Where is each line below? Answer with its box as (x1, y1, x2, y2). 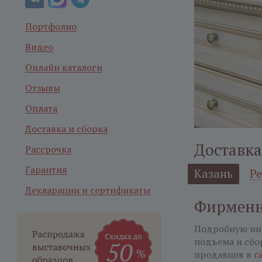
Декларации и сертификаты (25, 184, 150, 196)
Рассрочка (25, 143, 71, 156)
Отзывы (25, 81, 60, 94)
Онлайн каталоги (25, 61, 102, 74)
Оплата (25, 102, 57, 115)
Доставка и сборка (25, 122, 108, 135)
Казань (194, 166, 233, 181)
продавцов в (194, 248, 254, 261)
